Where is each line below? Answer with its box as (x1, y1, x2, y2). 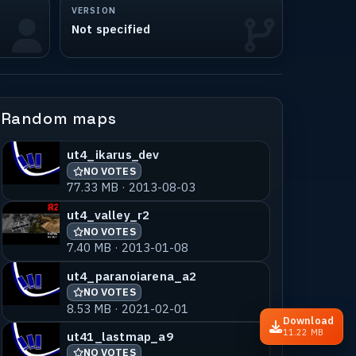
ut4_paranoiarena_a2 (66, 267, 197, 284)
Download (282, 314, 335, 327)
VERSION (72, 5, 116, 17)
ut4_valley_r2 (66, 207, 150, 223)
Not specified (72, 20, 151, 37)
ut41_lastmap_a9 (66, 327, 173, 344)
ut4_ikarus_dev (66, 146, 160, 163)
